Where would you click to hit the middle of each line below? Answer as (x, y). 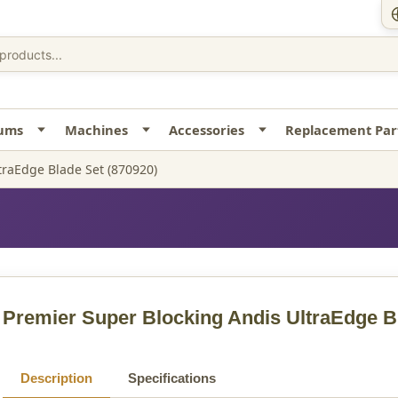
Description (56, 378)
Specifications (172, 378)
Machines (96, 130)
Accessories (207, 130)
